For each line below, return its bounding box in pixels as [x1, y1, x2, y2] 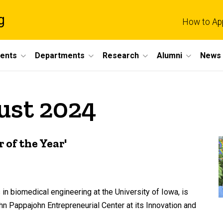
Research [103, 50, 139, 60]
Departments [35, 50, 85, 60]
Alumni [157, 50, 182, 60]
